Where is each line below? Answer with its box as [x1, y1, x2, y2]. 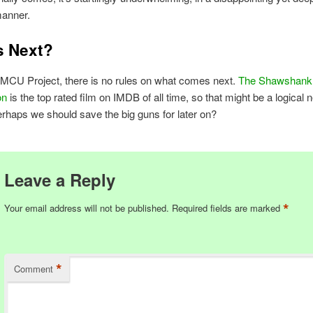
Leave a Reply [3, 167, 115, 191]
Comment [13, 261, 53, 275]
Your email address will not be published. [3, 201, 169, 214]
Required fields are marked [171, 201, 283, 214]
